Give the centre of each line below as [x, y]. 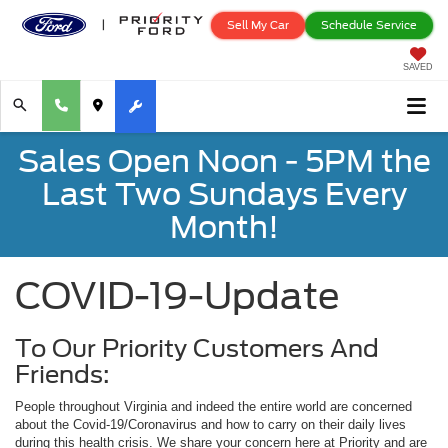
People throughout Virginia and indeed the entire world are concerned [213, 406]
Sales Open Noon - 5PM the [224, 160]
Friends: [62, 374]
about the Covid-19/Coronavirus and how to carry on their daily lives [210, 424]
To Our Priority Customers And [197, 348]
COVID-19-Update [177, 295]
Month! [224, 226]
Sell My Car [258, 24]
